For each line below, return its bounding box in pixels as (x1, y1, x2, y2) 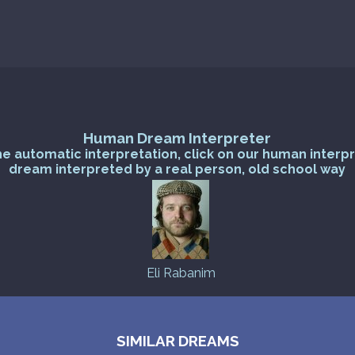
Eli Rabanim (146, 265, 216, 281)
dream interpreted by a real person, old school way (9, 162, 346, 177)
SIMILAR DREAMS (116, 332, 239, 350)
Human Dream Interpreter (83, 129, 272, 147)
